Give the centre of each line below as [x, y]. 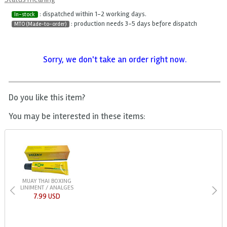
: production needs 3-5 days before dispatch [133, 24]
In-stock [25, 15]
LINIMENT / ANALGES [47, 188]
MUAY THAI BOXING [47, 181]
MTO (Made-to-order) [41, 24]
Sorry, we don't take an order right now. [115, 59]
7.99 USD [47, 196]
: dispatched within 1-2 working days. [92, 14]
